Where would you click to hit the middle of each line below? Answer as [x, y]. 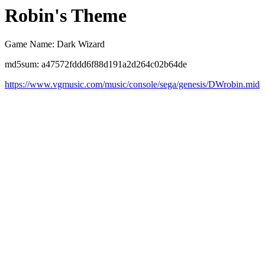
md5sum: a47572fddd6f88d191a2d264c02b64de [96, 64]
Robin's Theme [66, 15]
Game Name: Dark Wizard [55, 44]
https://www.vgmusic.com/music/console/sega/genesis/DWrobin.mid [132, 85]
